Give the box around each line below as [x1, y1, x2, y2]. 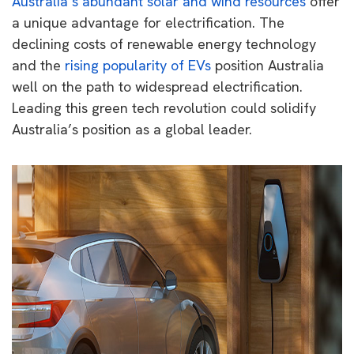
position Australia [211, 55, 324, 74]
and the [12, 55, 65, 74]
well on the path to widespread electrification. [12, 77, 303, 96]
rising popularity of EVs [65, 55, 211, 74]
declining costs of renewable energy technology [12, 34, 316, 53]
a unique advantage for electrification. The [12, 13, 284, 32]
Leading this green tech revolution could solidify [12, 98, 316, 117]
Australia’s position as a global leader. [12, 119, 252, 138]
